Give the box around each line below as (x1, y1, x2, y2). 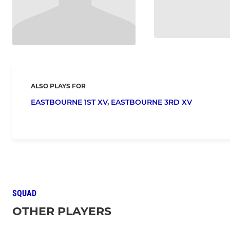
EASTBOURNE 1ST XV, (31, 98, 111, 107)
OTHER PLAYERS (12, 204, 111, 219)
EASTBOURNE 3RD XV (111, 98, 192, 107)
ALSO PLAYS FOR (31, 82, 86, 90)
